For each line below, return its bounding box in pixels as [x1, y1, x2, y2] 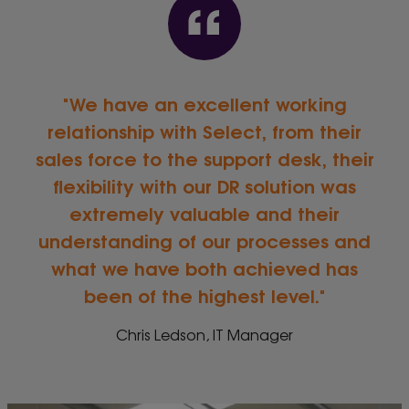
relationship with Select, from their [47, 115, 362, 144]
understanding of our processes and [38, 225, 371, 254]
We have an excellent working [68, 88, 347, 117]
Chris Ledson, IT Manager [116, 322, 293, 345]
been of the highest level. [83, 279, 320, 309]
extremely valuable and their [69, 197, 340, 226]
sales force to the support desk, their [35, 142, 374, 172]
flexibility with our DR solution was [53, 170, 356, 199]
